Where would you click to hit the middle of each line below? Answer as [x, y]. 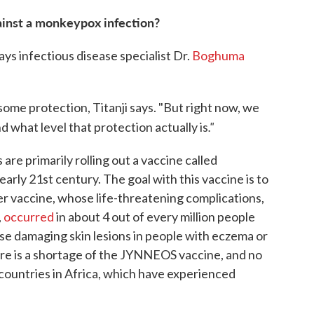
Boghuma [218, 56]
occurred [30, 217]
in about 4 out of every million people [156, 217]
